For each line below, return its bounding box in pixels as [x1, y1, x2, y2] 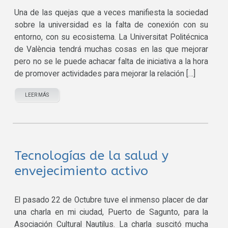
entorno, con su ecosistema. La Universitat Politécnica [14, 33, 209, 42]
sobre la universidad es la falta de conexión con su [14, 20, 209, 30]
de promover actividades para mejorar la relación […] [14, 69, 196, 78]
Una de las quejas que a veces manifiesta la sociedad [14, 8, 209, 17]
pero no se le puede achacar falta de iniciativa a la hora [14, 57, 209, 66]
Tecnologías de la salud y [14, 148, 169, 163]
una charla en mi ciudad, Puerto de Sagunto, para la [14, 208, 209, 217]
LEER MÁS [25, 92, 49, 98]
